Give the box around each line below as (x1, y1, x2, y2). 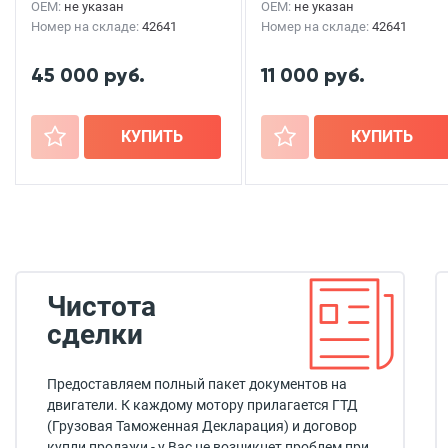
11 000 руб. (261, 63, 365, 87)
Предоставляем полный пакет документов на (47, 376, 347, 392)
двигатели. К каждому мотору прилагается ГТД (47, 397, 358, 413)
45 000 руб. (31, 63, 145, 87)
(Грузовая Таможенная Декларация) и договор (47, 418, 357, 434)
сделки (47, 318, 143, 351)
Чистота (47, 290, 156, 323)
